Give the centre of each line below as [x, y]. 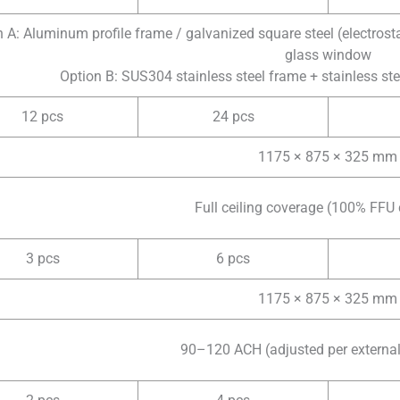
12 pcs [42, 116]
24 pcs [233, 116]
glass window [328, 54]
